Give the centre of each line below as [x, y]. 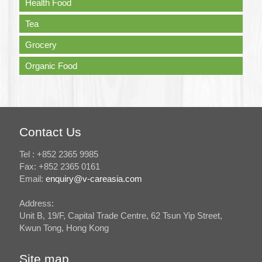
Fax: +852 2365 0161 [60, 167]
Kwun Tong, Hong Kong [64, 228]
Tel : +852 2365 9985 [59, 154]
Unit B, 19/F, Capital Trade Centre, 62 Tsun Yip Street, [121, 216]
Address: [37, 204]
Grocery [41, 45]
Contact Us [50, 132]
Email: [32, 179]
